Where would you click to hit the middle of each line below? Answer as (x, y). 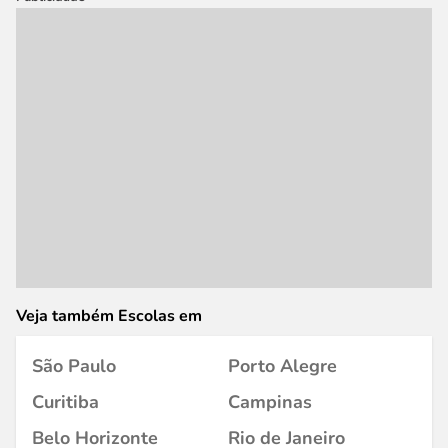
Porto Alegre (282, 366)
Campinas (270, 402)
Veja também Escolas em (109, 316)
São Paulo (74, 366)
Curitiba (65, 402)
